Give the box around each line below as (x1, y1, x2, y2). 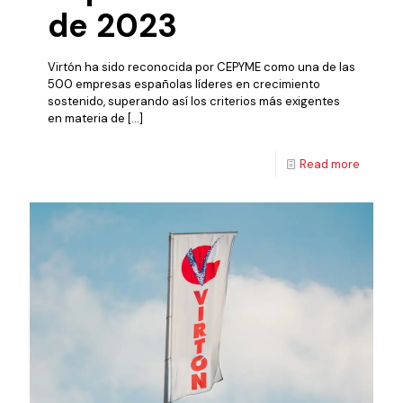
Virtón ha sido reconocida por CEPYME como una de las (48, 58, 355, 75)
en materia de (48, 110, 125, 126)
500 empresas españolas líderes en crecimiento (48, 76, 320, 92)
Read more (300, 156, 360, 172)
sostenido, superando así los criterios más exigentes (48, 93, 340, 109)
